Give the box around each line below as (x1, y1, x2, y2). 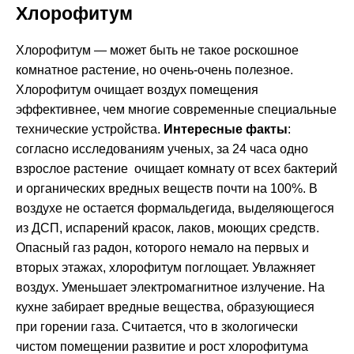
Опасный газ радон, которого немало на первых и (16, 241, 309, 255)
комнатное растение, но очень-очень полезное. (16, 63, 293, 77)
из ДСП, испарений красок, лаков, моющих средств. (16, 221, 319, 235)
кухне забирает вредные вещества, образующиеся (16, 300, 314, 314)
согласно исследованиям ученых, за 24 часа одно (16, 142, 308, 156)
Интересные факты (160, 122, 288, 137)
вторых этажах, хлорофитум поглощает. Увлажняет (16, 261, 315, 275)
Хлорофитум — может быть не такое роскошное (16, 43, 299, 58)
